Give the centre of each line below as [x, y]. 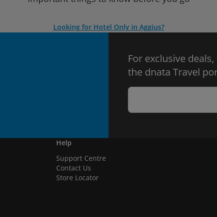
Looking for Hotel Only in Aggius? [108, 27]
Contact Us [74, 168]
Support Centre [81, 158]
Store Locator [77, 178]
